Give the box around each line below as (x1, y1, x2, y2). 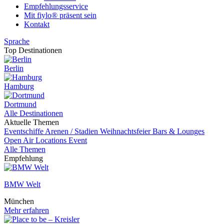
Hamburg (4, 82, 34, 90)
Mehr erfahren (4, 206, 49, 214)
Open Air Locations (4, 136, 68, 144)
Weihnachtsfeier (100, 127, 152, 135)
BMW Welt (4, 180, 40, 188)
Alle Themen (4, 145, 45, 153)
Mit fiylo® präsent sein (24, 11, 96, 19)
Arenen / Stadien (45, 127, 100, 135)
